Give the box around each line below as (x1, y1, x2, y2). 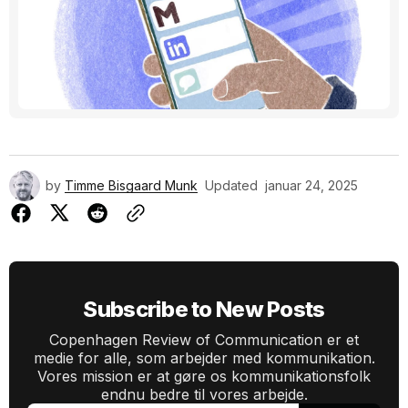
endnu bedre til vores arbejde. (100, 384, 308, 403)
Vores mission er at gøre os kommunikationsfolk (37, 366, 371, 385)
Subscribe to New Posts (83, 295, 325, 322)
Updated (205, 177, 258, 193)
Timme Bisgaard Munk (65, 177, 198, 193)
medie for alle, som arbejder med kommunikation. (33, 348, 375, 367)
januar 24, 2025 (265, 177, 358, 193)
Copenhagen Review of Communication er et (49, 330, 359, 349)
